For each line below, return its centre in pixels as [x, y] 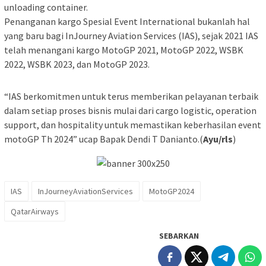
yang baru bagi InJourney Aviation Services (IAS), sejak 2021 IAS [131, 36]
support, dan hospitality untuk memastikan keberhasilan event [133, 125]
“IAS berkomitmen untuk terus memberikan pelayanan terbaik [131, 96]
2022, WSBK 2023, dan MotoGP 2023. [77, 64]
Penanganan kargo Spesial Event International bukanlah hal [127, 22]
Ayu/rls [218, 139]
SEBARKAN [179, 236]
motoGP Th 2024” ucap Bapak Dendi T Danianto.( [104, 139]
